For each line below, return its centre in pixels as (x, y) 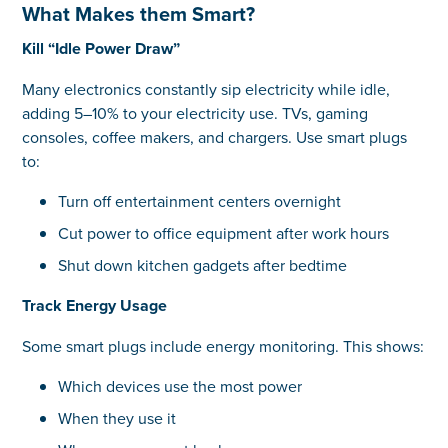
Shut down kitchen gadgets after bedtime (202, 264)
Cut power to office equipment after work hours (223, 232)
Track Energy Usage (95, 305)
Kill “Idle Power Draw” (101, 48)
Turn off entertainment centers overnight (199, 200)
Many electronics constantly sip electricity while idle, (206, 88)
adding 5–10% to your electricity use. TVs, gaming (195, 112)
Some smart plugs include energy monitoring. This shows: (223, 345)
